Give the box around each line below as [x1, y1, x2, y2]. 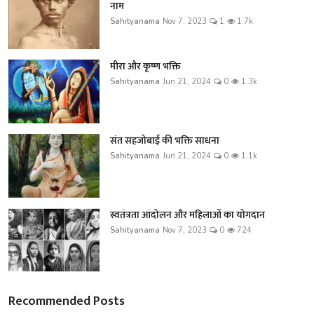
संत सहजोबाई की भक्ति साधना [110, 132, 219, 149]
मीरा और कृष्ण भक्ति [110, 57, 181, 74]
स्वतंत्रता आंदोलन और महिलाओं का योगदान [110, 206, 265, 223]
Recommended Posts [8, 290, 125, 312]
